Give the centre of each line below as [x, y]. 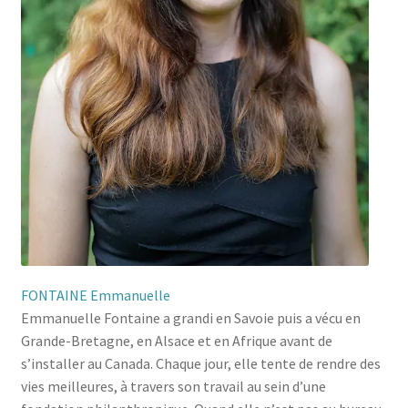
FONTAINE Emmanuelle [95, 295]
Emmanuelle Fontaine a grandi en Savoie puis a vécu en [190, 317]
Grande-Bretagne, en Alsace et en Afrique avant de [176, 340]
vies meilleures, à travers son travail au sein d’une [173, 386]
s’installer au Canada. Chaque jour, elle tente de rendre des [200, 363]
